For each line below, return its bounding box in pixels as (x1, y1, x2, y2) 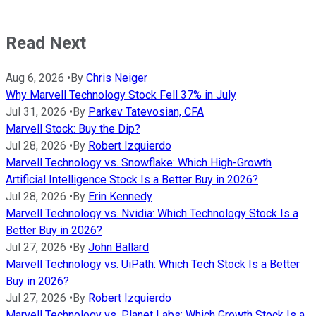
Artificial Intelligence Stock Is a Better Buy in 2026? (6, 173, 258, 187)
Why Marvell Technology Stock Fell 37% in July (6, 88, 236, 102)
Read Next (6, 33, 86, 54)
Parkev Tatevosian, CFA (88, 105, 204, 119)
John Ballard (88, 241, 149, 255)
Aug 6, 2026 (6, 71, 64, 85)
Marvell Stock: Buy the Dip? (6, 122, 140, 136)
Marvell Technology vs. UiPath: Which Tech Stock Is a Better (6, 257, 300, 272)
